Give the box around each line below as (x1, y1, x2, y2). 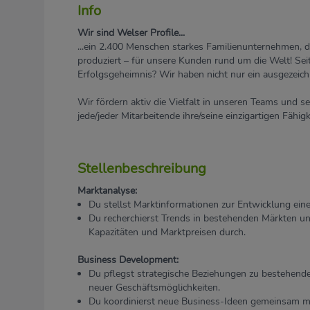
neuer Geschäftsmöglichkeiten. (89, 281, 220, 294)
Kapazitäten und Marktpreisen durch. (89, 226, 246, 239)
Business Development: (77, 253, 179, 266)
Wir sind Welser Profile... (77, 26, 185, 39)
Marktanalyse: (77, 184, 137, 197)
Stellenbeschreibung (77, 159, 206, 178)
